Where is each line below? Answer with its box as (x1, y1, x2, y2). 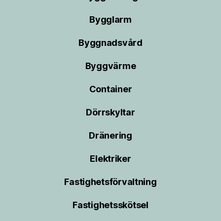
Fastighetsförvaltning (64, 176, 157, 187)
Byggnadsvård (78, 37, 143, 48)
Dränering (89, 130, 132, 141)
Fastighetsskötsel (73, 199, 148, 210)
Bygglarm (89, 14, 132, 25)
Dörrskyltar (86, 107, 135, 117)
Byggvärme (85, 60, 136, 71)
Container (89, 83, 132, 94)
